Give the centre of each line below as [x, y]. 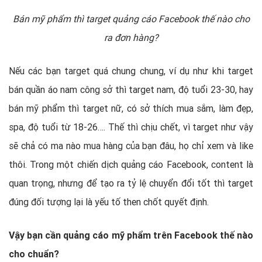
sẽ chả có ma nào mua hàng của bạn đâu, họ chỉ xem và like [131, 146]
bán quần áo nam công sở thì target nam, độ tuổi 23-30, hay [131, 90]
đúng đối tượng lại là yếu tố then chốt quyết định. [109, 202]
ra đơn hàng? [131, 38]
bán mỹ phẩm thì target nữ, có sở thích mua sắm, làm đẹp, [131, 108]
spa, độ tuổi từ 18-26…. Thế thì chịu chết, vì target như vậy [131, 127]
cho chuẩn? [34, 254]
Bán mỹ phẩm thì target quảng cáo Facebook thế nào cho [131, 19]
